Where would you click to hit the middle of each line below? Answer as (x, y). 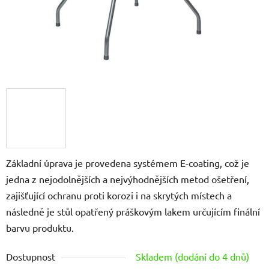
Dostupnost (31, 256)
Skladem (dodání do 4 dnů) (192, 256)
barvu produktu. (40, 227)
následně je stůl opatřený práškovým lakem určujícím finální (133, 211)
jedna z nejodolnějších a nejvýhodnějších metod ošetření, (128, 179)
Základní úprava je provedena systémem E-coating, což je (128, 162)
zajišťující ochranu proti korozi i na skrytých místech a (119, 195)
